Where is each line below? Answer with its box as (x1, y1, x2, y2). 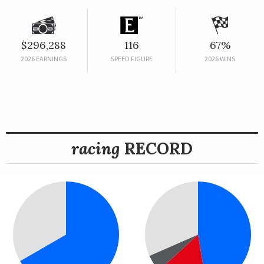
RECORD (120, 137, 193, 159)
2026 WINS (204, 54, 236, 63)
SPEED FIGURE (110, 54, 153, 63)
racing (71, 137, 120, 159)
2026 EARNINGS (21, 54, 67, 63)
